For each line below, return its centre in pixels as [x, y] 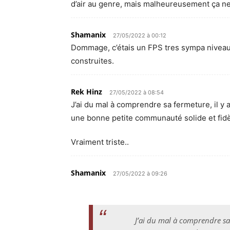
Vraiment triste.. [100, 142]
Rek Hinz [87, 92]
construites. [92, 61]
